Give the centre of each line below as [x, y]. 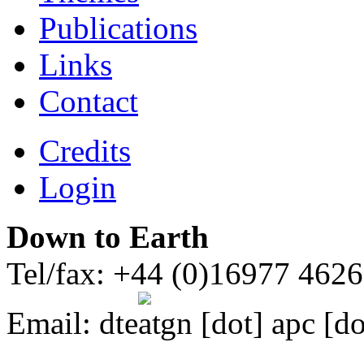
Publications [118, 28]
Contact [89, 102]
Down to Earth [108, 237]
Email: [53, 323]
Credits [85, 151]
